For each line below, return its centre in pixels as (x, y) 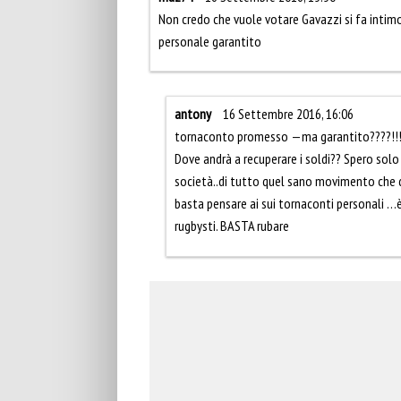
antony (193, 114)
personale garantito (210, 42)
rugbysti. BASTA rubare (232, 226)
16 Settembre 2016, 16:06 (288, 114)
